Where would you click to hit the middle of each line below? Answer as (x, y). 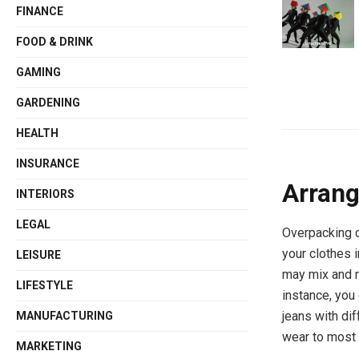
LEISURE (39, 255)
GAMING (39, 72)
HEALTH (38, 133)
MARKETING (49, 346)
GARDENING (48, 103)
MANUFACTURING (65, 316)
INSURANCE (48, 163)
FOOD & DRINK (55, 42)
